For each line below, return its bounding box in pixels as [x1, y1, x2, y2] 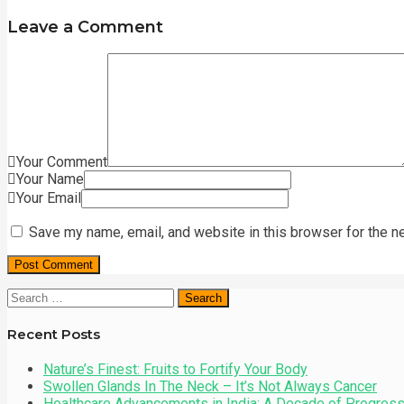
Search [6, 288, 50, 305]
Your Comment [16, 153, 107, 170]
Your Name [16, 170, 84, 188]
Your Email [16, 189, 81, 207]
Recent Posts [7, 325, 100, 343]
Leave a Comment [7, 17, 163, 37]
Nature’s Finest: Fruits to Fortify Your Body [43, 360, 308, 378]
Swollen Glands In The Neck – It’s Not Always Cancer [43, 377, 377, 395]
